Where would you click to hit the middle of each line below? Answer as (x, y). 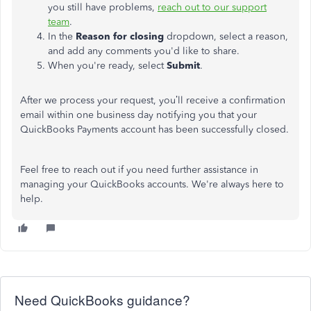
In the (62, 36)
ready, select (136, 66)
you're (91, 66)
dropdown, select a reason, (227, 36)
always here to (251, 184)
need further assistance (196, 170)
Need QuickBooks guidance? (102, 300)
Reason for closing (120, 36)
